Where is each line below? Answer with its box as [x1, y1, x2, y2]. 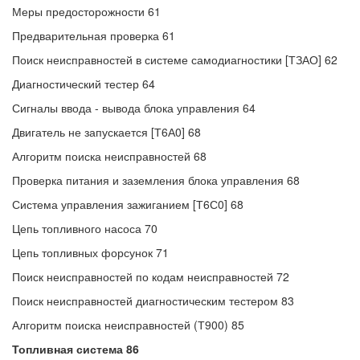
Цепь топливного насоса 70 [12, 220, 157, 236]
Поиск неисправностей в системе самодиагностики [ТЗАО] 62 [12, 51, 337, 67]
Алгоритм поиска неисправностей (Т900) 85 [12, 317, 244, 333]
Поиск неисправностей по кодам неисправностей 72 [12, 268, 289, 284]
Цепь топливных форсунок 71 [12, 244, 169, 260]
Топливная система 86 [12, 341, 139, 357]
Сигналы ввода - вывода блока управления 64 [12, 100, 256, 116]
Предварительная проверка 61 [12, 27, 175, 43]
